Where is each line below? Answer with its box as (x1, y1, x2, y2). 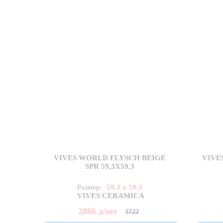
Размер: (77, 183, 105, 192)
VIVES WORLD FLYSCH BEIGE (54, 154, 166, 162)
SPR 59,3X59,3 (85, 162, 135, 171)
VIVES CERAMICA (77, 192, 145, 200)
